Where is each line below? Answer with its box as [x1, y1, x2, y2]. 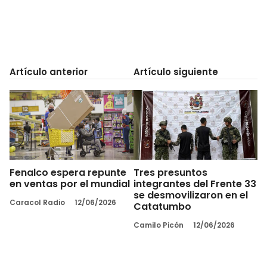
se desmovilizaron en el [133, 188, 248, 202]
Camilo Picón [133, 219, 184, 230]
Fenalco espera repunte [10, 165, 126, 179]
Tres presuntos [133, 165, 207, 179]
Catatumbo [133, 199, 191, 213]
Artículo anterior [10, 66, 88, 78]
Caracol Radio [10, 197, 65, 207]
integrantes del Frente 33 [133, 176, 256, 191]
